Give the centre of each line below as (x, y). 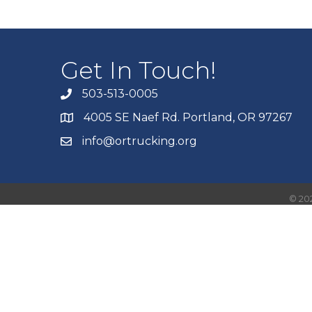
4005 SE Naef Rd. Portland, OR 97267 (188, 117)
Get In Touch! (139, 70)
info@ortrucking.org (140, 141)
